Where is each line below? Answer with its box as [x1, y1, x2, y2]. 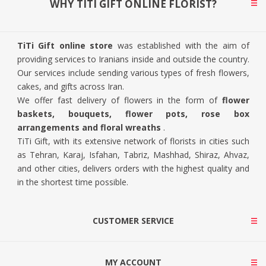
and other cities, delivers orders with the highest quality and [17, 163, 249, 175]
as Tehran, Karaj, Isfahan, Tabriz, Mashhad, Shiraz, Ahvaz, [17, 149, 249, 161]
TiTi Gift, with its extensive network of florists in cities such [17, 135, 249, 147]
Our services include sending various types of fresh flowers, [17, 67, 249, 79]
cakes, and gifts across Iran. [17, 81, 124, 93]
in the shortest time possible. [17, 176, 128, 188]
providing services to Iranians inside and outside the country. [17, 53, 249, 65]
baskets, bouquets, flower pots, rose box [17, 108, 249, 120]
